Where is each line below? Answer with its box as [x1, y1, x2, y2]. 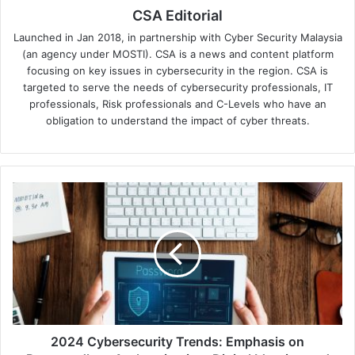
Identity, [12, 316, 52, 330]
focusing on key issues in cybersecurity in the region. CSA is [27, 64, 328, 78]
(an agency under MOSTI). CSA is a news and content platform [21, 48, 334, 61]
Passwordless [12, 266, 80, 280]
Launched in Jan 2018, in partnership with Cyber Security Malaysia [13, 31, 342, 44]
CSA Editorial [132, 7, 223, 25]
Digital [12, 300, 42, 313]
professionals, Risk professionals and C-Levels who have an [29, 97, 326, 111]
